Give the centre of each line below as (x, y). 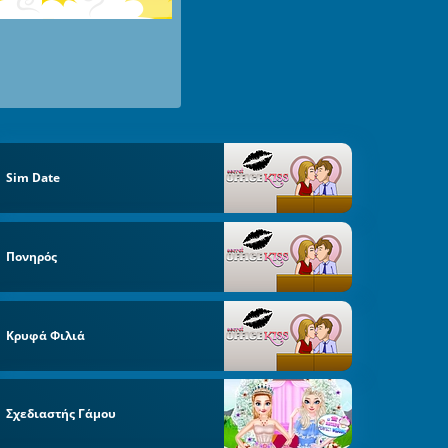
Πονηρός (32, 256)
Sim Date (33, 178)
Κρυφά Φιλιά (46, 335)
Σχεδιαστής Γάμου (61, 414)
